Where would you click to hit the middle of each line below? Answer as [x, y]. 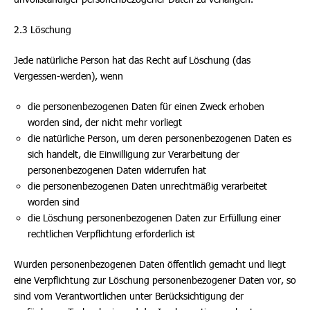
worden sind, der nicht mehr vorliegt [105, 122]
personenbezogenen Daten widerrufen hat [117, 170]
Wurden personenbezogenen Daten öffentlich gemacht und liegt [150, 264]
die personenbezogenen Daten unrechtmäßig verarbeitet [147, 186]
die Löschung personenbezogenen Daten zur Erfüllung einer [154, 218]
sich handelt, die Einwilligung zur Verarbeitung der [134, 154]
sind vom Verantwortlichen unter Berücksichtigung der [129, 296]
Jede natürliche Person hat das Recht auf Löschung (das [132, 60]
